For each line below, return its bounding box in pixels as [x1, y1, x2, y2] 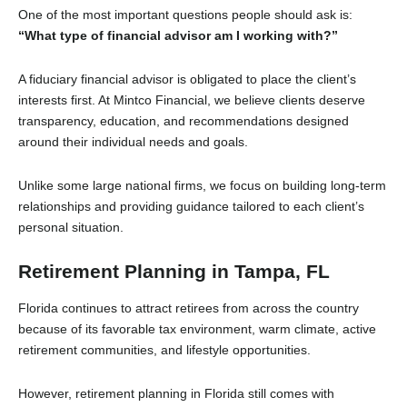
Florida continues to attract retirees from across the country [18, 300, 359, 315]
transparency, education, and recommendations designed [18, 114, 349, 129]
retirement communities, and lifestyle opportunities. [18, 342, 311, 357]
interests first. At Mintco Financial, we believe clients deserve [18, 93, 365, 108]
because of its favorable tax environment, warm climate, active [18, 321, 376, 336]
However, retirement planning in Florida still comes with [18, 385, 334, 401]
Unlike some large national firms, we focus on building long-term [18, 178, 386, 194]
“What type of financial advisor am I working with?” [18, 28, 338, 44]
